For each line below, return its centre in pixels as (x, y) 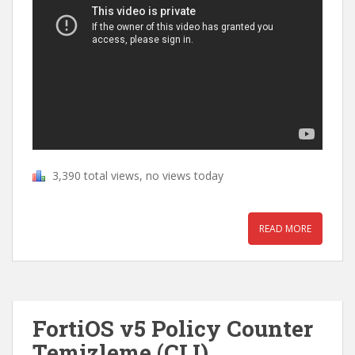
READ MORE (285, 229)
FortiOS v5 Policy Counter (173, 328)
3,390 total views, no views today (138, 176)
